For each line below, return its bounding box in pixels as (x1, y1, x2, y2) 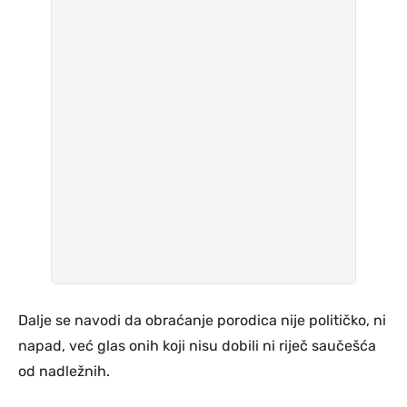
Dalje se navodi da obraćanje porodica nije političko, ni (18, 311, 386, 329)
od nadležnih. (18, 362, 110, 380)
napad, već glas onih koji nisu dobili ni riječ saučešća (18, 336, 376, 354)
